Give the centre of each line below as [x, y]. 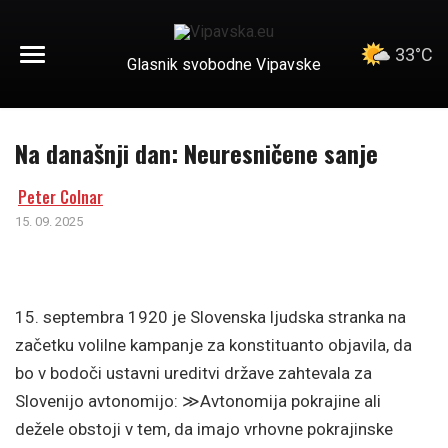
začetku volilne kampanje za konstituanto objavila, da [213, 345]
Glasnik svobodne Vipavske [224, 64]
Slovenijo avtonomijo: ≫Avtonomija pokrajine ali [198, 401]
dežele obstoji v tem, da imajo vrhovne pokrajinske [204, 429]
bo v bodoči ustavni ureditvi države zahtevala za [193, 373]
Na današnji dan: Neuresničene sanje [196, 153]
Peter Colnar [60, 197]
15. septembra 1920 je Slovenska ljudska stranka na [210, 317]
